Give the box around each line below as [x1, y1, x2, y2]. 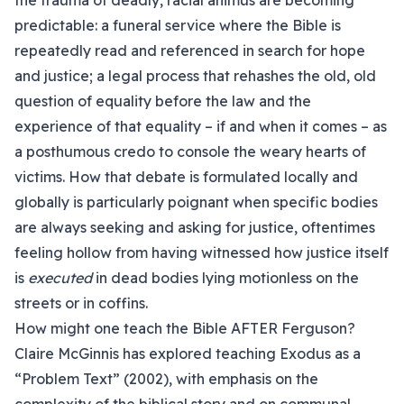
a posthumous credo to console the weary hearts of [14, 142, 366, 161]
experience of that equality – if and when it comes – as [14, 117, 387, 135]
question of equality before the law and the [14, 92, 311, 110]
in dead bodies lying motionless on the [92, 269, 359, 287]
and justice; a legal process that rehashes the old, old [14, 67, 376, 85]
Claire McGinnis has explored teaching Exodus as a [14, 344, 361, 363]
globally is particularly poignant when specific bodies [14, 193, 378, 211]
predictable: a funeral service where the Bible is [14, 16, 341, 34]
